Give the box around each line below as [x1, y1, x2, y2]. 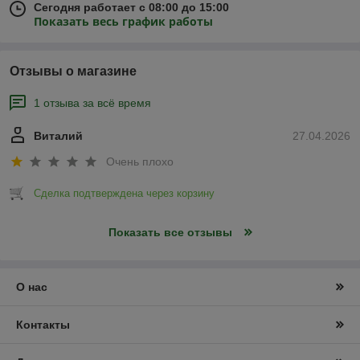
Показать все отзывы [108, 225, 232, 239]
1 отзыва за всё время [34, 96, 151, 110]
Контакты [16, 317, 70, 331]
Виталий [34, 129, 83, 143]
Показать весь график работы [34, 14, 213, 30]
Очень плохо [106, 154, 174, 168]
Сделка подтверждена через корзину [34, 186, 215, 199]
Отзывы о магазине [10, 64, 137, 79]
